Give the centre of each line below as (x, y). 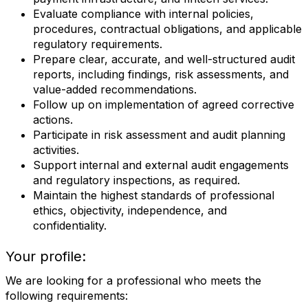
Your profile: (46, 256)
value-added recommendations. (115, 89)
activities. (56, 150)
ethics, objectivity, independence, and (130, 210)
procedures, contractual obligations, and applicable (167, 29)
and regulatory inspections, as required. (136, 180)
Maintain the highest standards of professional (154, 195)
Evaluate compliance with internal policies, (143, 14)
